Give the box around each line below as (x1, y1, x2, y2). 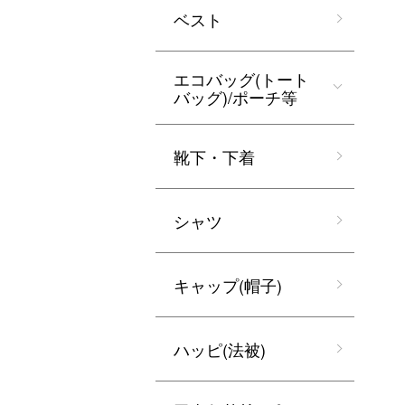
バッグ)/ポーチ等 (174, 85, 297, 108)
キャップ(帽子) (174, 273, 282, 297)
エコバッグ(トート (174, 67, 309, 90)
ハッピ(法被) (174, 337, 266, 361)
